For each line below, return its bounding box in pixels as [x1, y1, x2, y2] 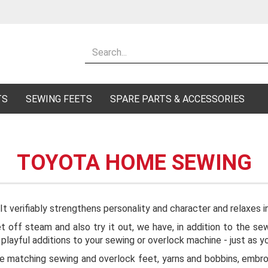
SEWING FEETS [26, 93, 92, 105]
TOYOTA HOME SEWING [16, 150, 252, 175]
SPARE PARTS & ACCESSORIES [110, 93, 245, 105]
